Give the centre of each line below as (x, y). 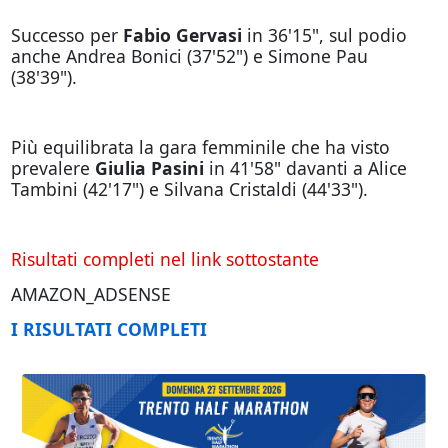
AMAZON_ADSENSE (90, 293)
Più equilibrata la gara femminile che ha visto (200, 146)
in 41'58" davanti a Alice (305, 167)
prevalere (52, 167)
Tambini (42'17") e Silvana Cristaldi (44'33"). (189, 188)
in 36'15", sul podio (324, 34)
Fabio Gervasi (179, 34)
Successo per (64, 34)
